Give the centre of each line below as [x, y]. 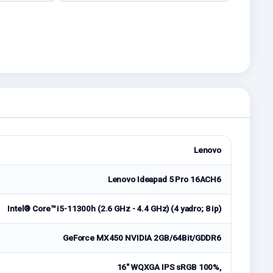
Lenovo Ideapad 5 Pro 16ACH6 [164, 179]
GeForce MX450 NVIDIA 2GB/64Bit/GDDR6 [142, 238]
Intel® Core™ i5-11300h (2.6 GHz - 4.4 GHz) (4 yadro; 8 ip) [114, 209]
